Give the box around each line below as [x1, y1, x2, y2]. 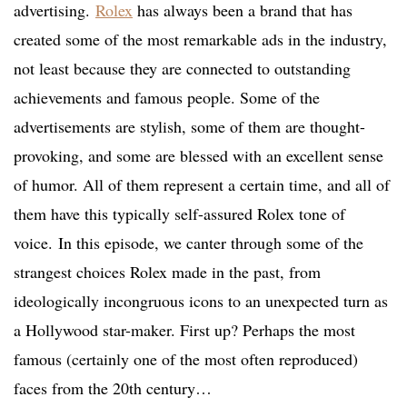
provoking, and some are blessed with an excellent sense [14, 144, 383, 167]
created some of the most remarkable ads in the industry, [14, 28, 387, 51]
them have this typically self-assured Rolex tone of [14, 203, 345, 225]
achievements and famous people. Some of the [14, 86, 320, 109]
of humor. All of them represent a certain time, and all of [14, 174, 390, 196]
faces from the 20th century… [14, 377, 212, 400]
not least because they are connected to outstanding [14, 57, 351, 80]
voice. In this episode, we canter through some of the [14, 232, 363, 254]
